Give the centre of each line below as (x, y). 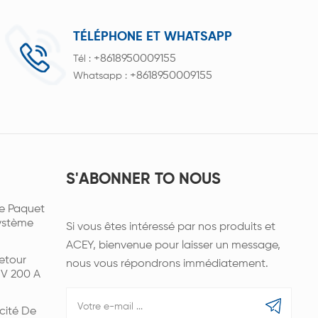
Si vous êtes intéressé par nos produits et (171, 227)
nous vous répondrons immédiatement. (168, 264)
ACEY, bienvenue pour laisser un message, (174, 245)
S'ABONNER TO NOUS (144, 179)
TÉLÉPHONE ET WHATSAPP (152, 37)
